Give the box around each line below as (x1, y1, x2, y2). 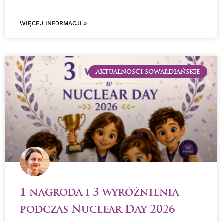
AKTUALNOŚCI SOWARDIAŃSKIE (95, 67, 200, 76)
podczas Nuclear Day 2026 (20, 202, 175, 216)
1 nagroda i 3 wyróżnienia (20, 185, 179, 199)
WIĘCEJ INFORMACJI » (20, 19, 87, 27)
